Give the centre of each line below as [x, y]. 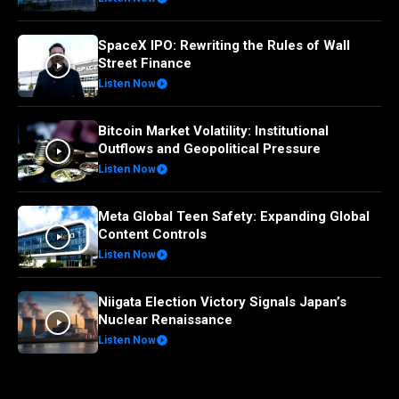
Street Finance [145, 63]
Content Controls [152, 234]
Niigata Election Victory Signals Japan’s [222, 301]
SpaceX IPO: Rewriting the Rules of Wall [224, 45]
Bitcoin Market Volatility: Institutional [213, 130]
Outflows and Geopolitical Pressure [209, 148]
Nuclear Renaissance [165, 319]
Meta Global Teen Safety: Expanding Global [234, 216]
